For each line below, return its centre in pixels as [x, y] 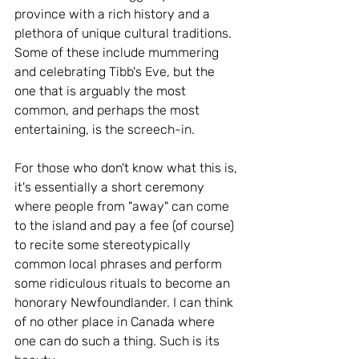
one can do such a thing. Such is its [119, 341]
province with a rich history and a [114, 14]
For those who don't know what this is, [127, 168]
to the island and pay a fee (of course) [126, 226]
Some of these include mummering [118, 52]
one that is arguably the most [102, 91]
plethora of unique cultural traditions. [125, 33]
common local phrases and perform [120, 264]
